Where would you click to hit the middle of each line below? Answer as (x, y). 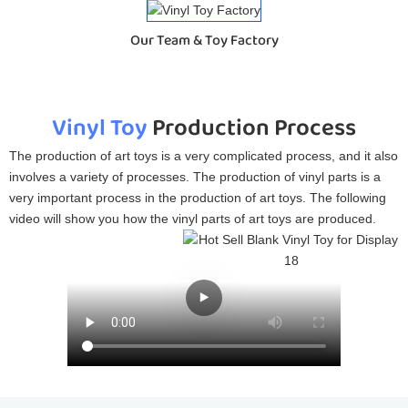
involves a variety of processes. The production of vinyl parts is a (195, 176)
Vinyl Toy (100, 129)
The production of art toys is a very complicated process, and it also (204, 155)
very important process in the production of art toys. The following (198, 197)
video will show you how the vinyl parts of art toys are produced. (193, 218)
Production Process (252, 129)
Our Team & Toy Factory (204, 41)
